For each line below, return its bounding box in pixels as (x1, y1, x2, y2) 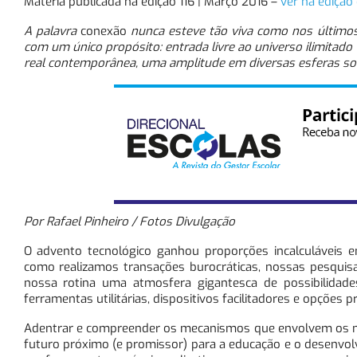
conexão (80, 22, 127, 39)
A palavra (23, 22, 80, 39)
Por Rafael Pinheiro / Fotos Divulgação (23, 213, 235, 229)
